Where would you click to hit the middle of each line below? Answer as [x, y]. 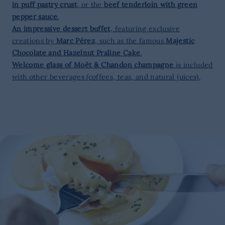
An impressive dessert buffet [61, 29]
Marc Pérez [76, 41]
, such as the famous [131, 41]
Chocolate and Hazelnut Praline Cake [76, 53]
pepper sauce [35, 17]
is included [193, 65]
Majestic [180, 41]
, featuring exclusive [145, 29]
